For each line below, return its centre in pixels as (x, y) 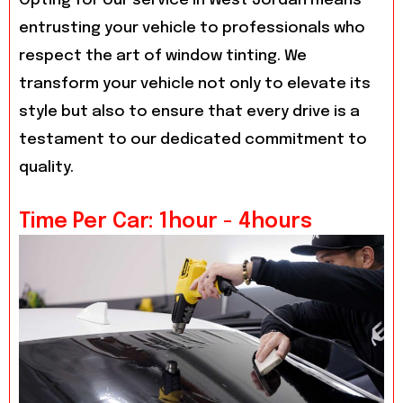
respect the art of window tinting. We (163, 57)
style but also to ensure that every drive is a (189, 112)
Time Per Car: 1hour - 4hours (166, 222)
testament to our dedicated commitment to (193, 140)
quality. (46, 168)
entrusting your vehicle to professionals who (192, 29)
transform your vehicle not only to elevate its (195, 85)
